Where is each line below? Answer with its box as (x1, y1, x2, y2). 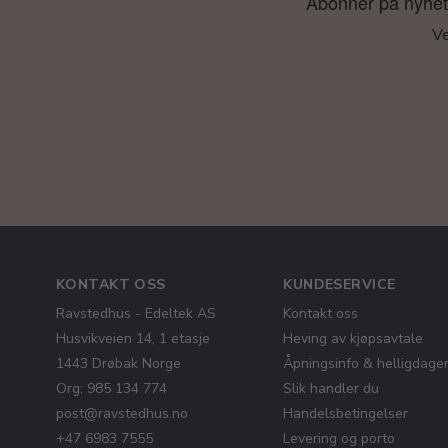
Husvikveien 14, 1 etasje (56, 329, 210, 348)
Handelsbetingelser (283, 404, 409, 423)
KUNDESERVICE (283, 275, 396, 294)
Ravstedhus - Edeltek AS (56, 304, 216, 323)
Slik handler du (283, 379, 380, 398)
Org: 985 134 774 (56, 379, 167, 398)
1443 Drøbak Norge (56, 354, 181, 373)
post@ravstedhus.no (56, 404, 188, 423)
